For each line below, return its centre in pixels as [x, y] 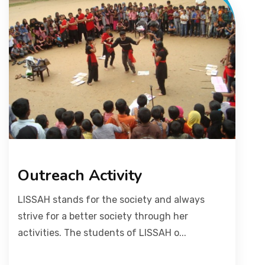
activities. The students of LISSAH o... [102, 232]
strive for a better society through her [103, 216]
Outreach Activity [80, 175]
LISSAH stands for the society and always [111, 199]
